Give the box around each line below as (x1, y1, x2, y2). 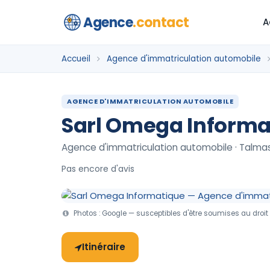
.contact (133, 13, 189, 32)
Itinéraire (82, 240, 125, 253)
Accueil (61, 53, 90, 64)
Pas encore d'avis (61, 163, 134, 175)
